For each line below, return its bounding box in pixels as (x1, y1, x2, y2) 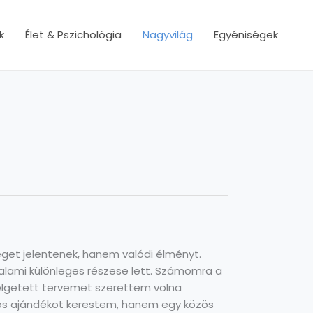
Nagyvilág (143, 27, 193, 42)
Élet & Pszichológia (25, 27, 122, 42)
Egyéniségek (214, 27, 278, 42)
